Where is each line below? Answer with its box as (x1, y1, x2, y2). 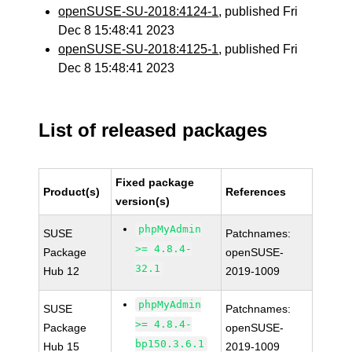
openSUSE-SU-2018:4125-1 (58, 42, 219, 56)
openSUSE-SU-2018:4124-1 (58, 5, 219, 18)
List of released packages (38, 119, 268, 141)
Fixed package (115, 176, 195, 189)
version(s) (115, 195, 170, 207)
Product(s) (43, 185, 101, 198)
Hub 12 (43, 265, 80, 277)
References (225, 185, 287, 198)
